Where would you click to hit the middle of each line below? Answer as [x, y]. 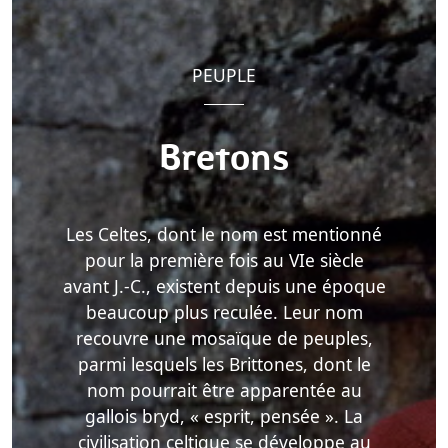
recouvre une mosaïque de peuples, [224, 338]
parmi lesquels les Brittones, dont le [224, 364]
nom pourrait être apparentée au [224, 390]
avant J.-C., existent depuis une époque [224, 286]
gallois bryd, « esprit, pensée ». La [224, 416]
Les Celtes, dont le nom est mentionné [224, 234]
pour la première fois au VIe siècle [224, 260]
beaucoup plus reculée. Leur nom [224, 312]
